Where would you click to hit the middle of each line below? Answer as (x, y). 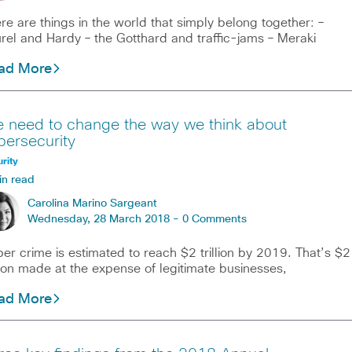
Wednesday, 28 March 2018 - (104, 219)
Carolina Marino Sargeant (92, 203)
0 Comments (214, 219)
